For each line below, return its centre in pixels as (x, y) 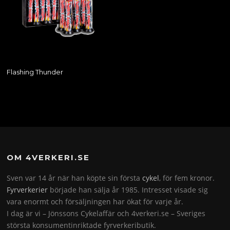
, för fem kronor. (187, 178)
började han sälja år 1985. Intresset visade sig (128, 190)
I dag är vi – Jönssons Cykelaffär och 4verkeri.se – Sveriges (106, 214)
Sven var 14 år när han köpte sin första (75, 178)
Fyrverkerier (27, 190)
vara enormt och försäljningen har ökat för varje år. (95, 202)
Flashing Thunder (35, 72)
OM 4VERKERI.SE (49, 158)
